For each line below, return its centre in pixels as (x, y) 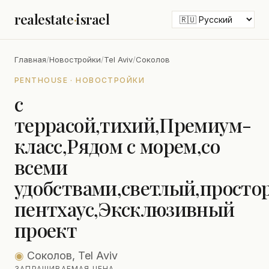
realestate (44, 19)
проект (46, 230)
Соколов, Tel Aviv (71, 255)
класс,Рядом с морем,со (117, 146)
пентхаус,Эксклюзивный (125, 209)
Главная (30, 59)
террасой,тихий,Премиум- (133, 125)
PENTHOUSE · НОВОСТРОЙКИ (80, 80)
